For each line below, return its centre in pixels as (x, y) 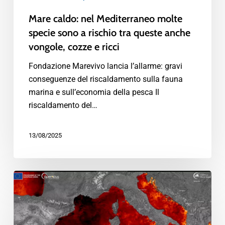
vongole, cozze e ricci (74, 46)
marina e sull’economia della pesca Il (94, 92)
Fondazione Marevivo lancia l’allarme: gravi (105, 66)
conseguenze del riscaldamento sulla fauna (105, 79)
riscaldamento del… (63, 105)
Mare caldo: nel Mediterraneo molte (105, 18)
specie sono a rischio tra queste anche (109, 32)
